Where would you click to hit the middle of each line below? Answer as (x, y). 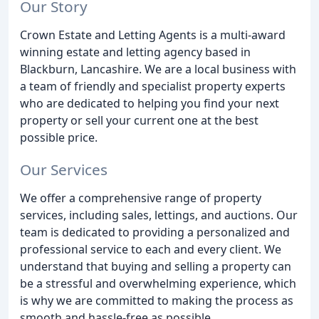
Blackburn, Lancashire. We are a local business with (158, 69)
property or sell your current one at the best (139, 120)
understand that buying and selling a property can (156, 266)
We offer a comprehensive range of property (141, 198)
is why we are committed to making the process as (157, 300)
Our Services (64, 169)
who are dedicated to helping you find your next (150, 103)
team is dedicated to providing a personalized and (155, 232)
